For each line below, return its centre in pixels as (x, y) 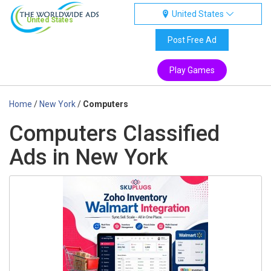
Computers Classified (114, 134)
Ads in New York (89, 157)
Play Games (192, 70)
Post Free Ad (192, 40)
